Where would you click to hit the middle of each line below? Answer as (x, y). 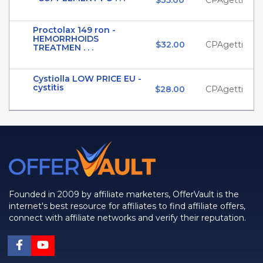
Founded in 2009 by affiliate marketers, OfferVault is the (124, 194)
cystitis (48, 87)
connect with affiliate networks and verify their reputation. (127, 218)
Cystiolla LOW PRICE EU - (87, 79)
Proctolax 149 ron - (74, 30)
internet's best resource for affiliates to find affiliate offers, (127, 206)
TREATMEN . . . (63, 48)
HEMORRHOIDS (66, 39)
